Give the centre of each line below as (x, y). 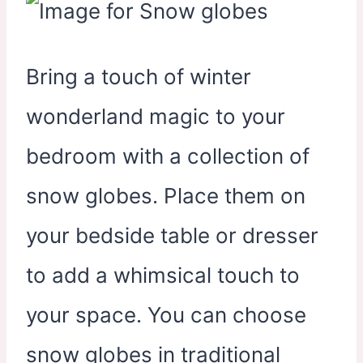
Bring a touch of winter (139, 76)
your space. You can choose (166, 314)
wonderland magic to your (156, 116)
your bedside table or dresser (172, 235)
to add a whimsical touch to (163, 275)
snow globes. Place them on (166, 195)
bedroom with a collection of (168, 156)
